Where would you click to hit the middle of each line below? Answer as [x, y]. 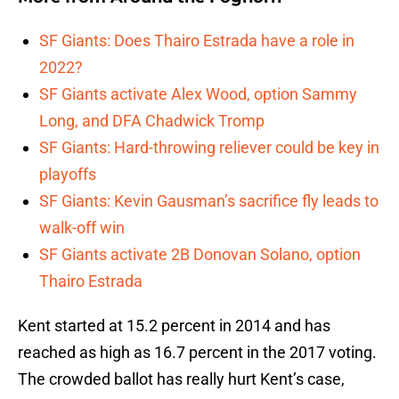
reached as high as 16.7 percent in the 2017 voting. [197, 353]
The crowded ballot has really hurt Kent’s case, [181, 379]
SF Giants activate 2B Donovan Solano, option [200, 255]
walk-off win [82, 228]
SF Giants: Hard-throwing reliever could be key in [209, 148]
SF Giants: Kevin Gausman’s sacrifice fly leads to [209, 201]
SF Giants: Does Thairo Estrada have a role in [197, 41]
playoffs [68, 175]
